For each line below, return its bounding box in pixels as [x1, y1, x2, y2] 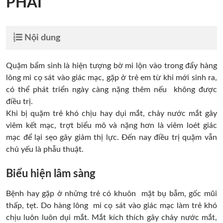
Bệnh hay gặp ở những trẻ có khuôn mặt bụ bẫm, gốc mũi [6, 190, 217, 198]
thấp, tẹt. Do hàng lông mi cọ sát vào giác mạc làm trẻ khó [6, 202, 217, 210]
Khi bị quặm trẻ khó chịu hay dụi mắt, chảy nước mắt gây [6, 110, 217, 118]
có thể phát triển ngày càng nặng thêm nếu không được [6, 86, 217, 94]
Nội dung [24, 33, 61, 43]
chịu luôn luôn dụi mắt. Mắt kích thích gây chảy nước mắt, [6, 214, 217, 222]
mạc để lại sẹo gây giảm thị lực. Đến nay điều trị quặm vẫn [6, 133, 217, 142]
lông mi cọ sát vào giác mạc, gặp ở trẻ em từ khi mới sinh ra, [6, 74, 217, 82]
